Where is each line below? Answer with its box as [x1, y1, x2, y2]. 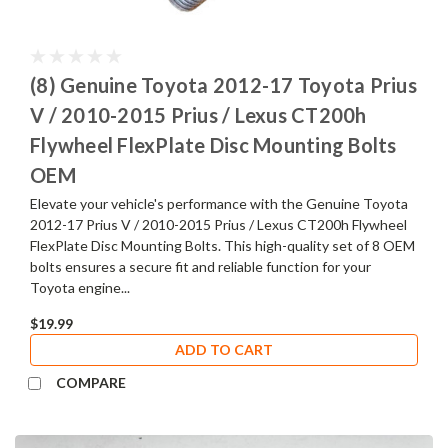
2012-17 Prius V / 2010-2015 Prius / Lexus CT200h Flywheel [30, 215, 407, 233]
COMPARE [55, 373, 126, 391]
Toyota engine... [30, 278, 130, 296]
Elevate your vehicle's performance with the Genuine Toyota [30, 194, 408, 212]
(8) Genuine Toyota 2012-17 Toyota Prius [30, 72, 417, 97]
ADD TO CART [175, 340, 273, 358]
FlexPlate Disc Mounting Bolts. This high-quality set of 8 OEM [30, 236, 415, 254]
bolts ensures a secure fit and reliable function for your [30, 257, 371, 275]
